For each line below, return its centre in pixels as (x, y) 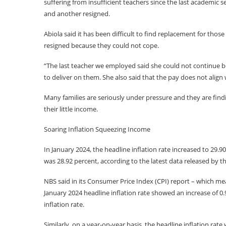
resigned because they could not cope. (101, 45)
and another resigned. (77, 14)
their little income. (71, 109)
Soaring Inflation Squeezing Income (97, 129)
